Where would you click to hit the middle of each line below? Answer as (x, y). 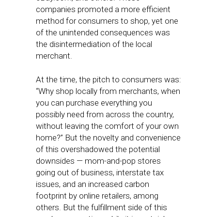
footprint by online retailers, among (97, 196)
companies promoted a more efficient (103, 9)
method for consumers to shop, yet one (107, 21)
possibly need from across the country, (105, 114)
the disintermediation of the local (94, 44)
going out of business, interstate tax (100, 172)
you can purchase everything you (94, 103)
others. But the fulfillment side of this (101, 207)
